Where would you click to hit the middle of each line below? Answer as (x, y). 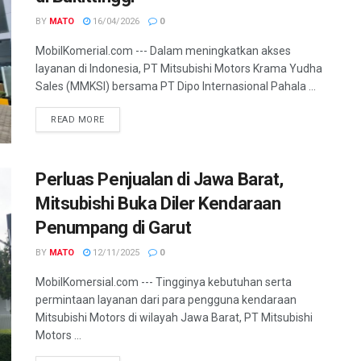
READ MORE (78, 120)
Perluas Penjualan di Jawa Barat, (160, 180)
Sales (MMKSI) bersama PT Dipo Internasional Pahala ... (176, 86)
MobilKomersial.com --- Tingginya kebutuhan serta (164, 282)
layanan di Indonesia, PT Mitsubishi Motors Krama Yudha (179, 68)
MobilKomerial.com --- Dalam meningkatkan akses (163, 51)
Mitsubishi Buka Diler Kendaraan (158, 204)
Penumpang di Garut (114, 228)
